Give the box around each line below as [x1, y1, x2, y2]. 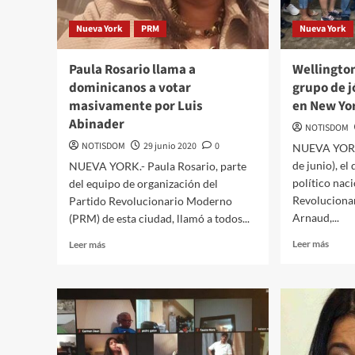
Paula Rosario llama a [69, 60, 196, 80]
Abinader [69, 115, 124, 135]
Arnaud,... [292, 211, 340, 225]
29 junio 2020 [143, 139, 197, 154]
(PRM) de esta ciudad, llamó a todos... [69, 212, 250, 226]
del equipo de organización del [69, 177, 218, 191]
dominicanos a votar [69, 78, 191, 98]
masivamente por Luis [69, 97, 203, 116]
